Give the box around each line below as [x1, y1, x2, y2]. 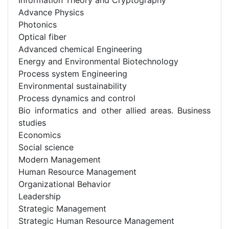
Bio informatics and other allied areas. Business [18, 105, 211, 116]
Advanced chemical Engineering [18, 43, 142, 54]
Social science [18, 142, 74, 152]
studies [18, 117, 46, 128]
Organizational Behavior [18, 178, 111, 189]
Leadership [18, 191, 61, 201]
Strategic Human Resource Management [18, 215, 174, 226]
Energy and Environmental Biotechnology [18, 56, 178, 66]
